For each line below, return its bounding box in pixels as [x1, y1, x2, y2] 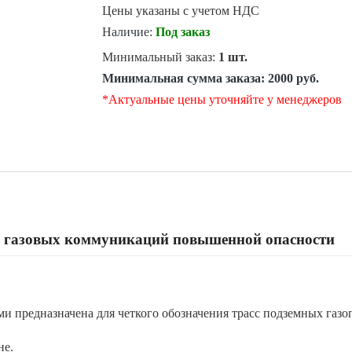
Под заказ [155, 25, 210, 38]
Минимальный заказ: [101, 50, 218, 64]
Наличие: [101, 25, 152, 38]
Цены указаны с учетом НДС [101, 4, 259, 17]
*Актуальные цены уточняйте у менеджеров [101, 93, 342, 106]
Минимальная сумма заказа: [101, 71, 268, 85]
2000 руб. [267, 71, 319, 85]
